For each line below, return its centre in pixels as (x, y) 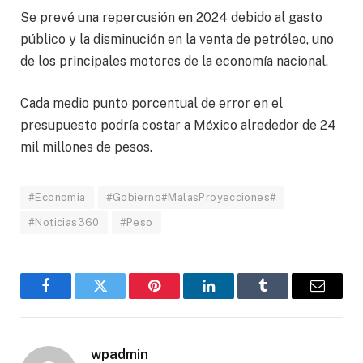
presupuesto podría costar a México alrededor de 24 (178, 125)
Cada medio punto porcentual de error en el (152, 103)
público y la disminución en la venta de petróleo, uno (177, 40)
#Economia (57, 197)
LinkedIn (234, 298)
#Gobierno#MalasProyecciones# (191, 197)
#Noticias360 (64, 222)
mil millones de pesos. (86, 147)
